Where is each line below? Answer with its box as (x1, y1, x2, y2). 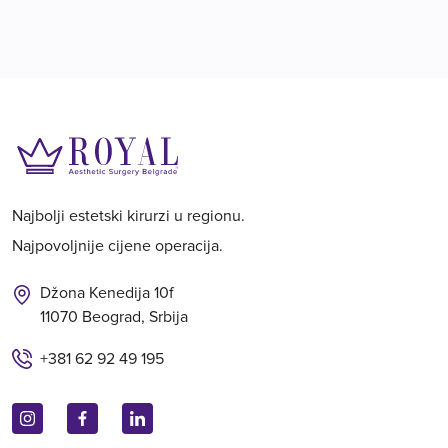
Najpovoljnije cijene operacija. (12, 236, 223, 257)
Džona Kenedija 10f (40, 283, 174, 304)
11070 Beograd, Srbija (40, 307, 188, 328)
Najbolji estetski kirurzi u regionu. (12, 206, 245, 227)
